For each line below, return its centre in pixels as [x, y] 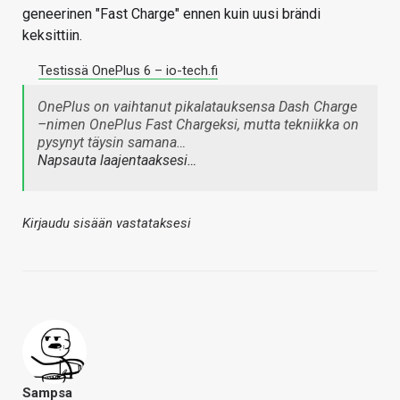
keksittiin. [52, 36]
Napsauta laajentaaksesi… [117, 161]
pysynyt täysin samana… [112, 143]
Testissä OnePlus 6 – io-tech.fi [128, 71]
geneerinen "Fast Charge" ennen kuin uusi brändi [171, 14]
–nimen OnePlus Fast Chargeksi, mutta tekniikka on [198, 125]
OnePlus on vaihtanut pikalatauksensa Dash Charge [197, 107]
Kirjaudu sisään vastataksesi [107, 224]
